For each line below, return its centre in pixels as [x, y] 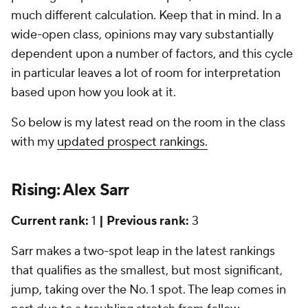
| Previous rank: [144, 221]
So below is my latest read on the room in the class [148, 123]
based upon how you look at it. [93, 92]
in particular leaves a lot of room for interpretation [146, 73]
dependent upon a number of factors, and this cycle [152, 54]
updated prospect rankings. [132, 142]
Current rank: [50, 221]
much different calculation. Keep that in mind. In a [146, 15]
